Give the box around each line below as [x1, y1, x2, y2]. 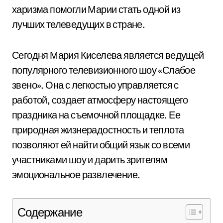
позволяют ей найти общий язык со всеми [12, 138, 190, 151]
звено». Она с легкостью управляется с [12, 79, 179, 91]
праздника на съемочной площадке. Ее [12, 109, 180, 121]
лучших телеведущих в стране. [12, 18, 145, 30]
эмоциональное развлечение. [12, 168, 140, 181]
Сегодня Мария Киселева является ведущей [12, 49, 204, 61]
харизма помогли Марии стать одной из [12, 3, 181, 15]
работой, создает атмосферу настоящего [12, 94, 188, 106]
